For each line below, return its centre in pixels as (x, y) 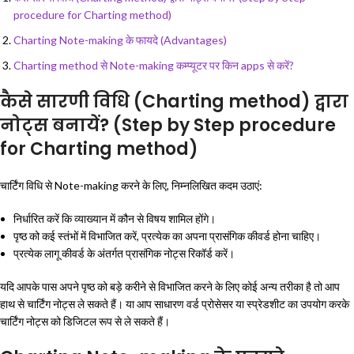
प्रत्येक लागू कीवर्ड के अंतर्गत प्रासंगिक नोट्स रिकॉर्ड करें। (124, 254)
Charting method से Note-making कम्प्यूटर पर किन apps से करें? (154, 66)
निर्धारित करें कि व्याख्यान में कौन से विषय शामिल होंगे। (115, 219)
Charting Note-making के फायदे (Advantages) (120, 40)
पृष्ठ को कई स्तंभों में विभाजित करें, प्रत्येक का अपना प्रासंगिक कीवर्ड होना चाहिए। (167, 236)
